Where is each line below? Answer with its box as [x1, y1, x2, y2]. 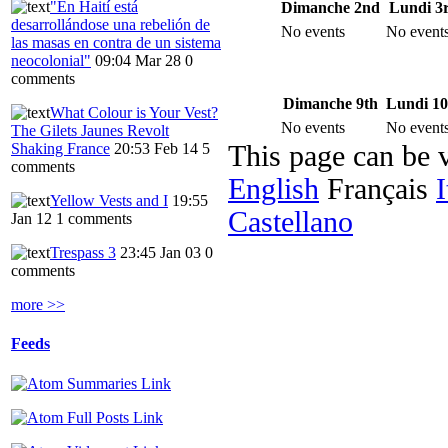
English [228, 173, 319, 206]
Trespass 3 [50, 244, 116, 262]
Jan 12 [11, 210, 52, 228]
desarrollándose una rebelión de [11, 16, 210, 34]
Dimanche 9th [282, 95, 378, 113]
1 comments [56, 210, 132, 228]
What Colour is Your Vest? [50, 104, 218, 122]
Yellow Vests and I [50, 192, 168, 210]
